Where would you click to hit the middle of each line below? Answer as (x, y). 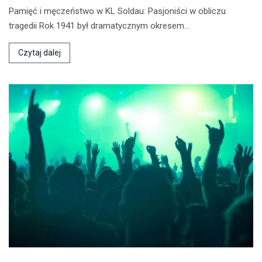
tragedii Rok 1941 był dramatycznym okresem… (99, 26)
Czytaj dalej (39, 53)
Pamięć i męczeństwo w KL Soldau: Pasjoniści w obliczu (117, 11)
